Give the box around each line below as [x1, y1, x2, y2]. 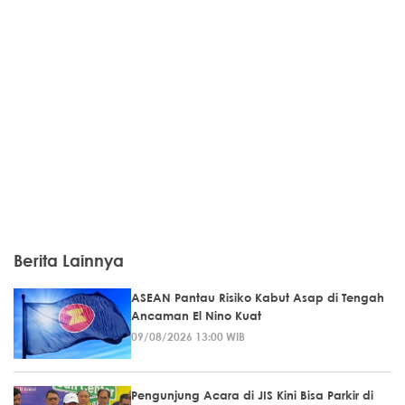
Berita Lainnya [14, 250, 124, 270]
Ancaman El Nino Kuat [131, 307, 261, 323]
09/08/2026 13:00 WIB [131, 328, 245, 344]
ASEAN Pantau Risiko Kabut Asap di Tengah [131, 289, 384, 305]
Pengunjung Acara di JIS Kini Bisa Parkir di [131, 387, 373, 402]
